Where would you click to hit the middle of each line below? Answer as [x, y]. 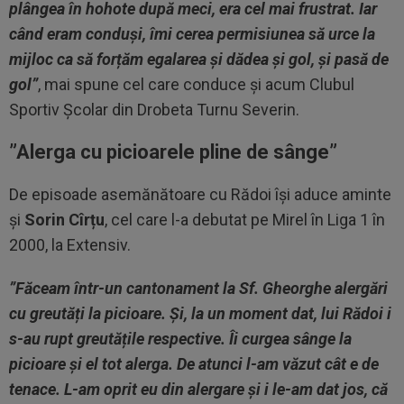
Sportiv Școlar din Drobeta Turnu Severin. [154, 110]
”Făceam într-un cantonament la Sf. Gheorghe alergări [198, 289]
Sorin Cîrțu [64, 220]
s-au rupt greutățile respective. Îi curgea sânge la [180, 339]
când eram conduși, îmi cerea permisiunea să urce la [192, 34]
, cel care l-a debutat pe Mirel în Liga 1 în [245, 220]
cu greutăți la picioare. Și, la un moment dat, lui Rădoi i [200, 314]
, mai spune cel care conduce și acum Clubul [196, 85]
